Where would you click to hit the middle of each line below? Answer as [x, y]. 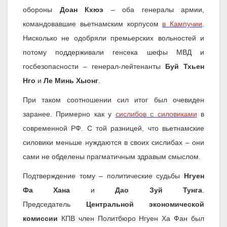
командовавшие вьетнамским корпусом [93, 24]
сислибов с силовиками [156, 114]
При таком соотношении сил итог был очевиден [113, 100]
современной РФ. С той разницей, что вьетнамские [113, 128]
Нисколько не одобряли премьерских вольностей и [113, 38]
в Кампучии [182, 24]
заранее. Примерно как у [69, 114]
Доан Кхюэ [81, 10]
